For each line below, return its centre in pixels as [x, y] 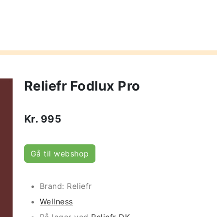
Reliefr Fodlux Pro [82, 86]
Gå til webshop [60, 154]
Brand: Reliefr [66, 186]
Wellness [56, 201]
